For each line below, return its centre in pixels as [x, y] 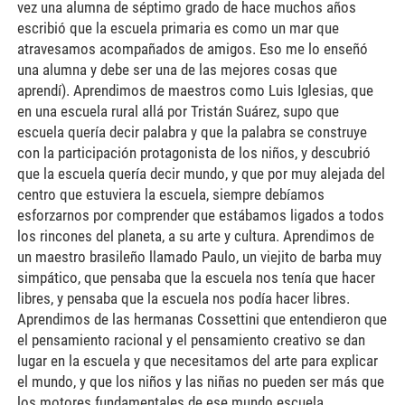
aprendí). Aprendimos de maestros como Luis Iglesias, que [195, 90]
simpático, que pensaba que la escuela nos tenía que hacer [196, 277]
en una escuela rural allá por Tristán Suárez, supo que [178, 111]
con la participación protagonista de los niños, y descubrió [193, 152]
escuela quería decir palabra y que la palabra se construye [192, 132]
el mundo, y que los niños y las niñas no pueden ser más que [200, 381]
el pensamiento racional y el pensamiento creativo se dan [191, 339]
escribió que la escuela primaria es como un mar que [178, 28]
